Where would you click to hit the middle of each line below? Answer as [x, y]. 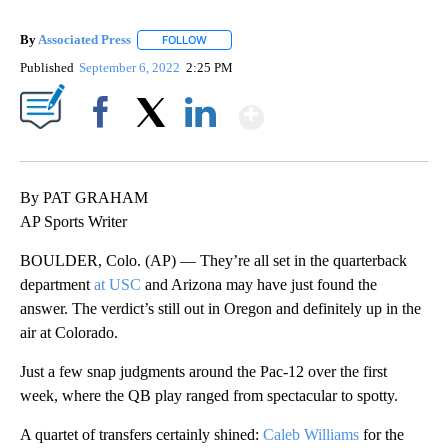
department [57, 285]
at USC [117, 285]
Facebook [104, 147]
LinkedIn [200, 147]
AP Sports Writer [73, 222]
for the [381, 435]
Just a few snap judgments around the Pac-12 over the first [203, 372]
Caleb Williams [311, 435]
